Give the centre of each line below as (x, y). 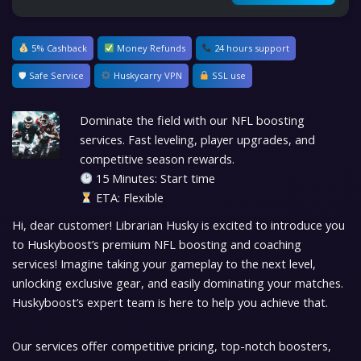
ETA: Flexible (129, 198)
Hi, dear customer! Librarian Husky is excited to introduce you (178, 225)
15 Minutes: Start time (154, 178)
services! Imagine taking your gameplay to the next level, (164, 264)
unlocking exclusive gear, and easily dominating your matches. (178, 283)
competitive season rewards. (157, 159)
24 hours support (251, 48)
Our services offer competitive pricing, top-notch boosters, (172, 346)
